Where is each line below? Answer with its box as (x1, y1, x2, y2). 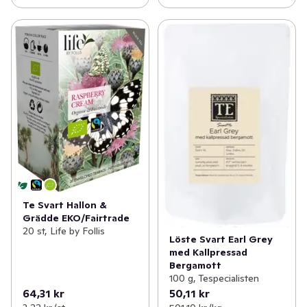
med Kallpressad (169, 245, 247, 258)
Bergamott (169, 258, 221, 271)
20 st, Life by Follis (23, 224, 105, 237)
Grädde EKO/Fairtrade (23, 211, 130, 224)
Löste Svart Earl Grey (169, 232, 273, 245)
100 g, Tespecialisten (169, 271, 259, 284)
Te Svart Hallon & (23, 198, 107, 211)
